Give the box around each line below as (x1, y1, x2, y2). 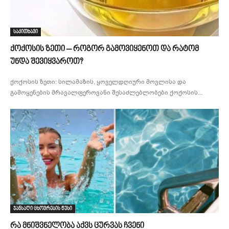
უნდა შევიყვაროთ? (10, 58, 83, 66)
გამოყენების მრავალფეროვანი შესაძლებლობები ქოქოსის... (10, 88, 202, 97)
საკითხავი (13, 29, 38, 34)
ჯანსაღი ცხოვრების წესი (13, 206, 72, 211)
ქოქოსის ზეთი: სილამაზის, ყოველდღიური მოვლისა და (10, 78, 186, 86)
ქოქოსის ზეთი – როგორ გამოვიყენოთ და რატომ (10, 45, 199, 53)
